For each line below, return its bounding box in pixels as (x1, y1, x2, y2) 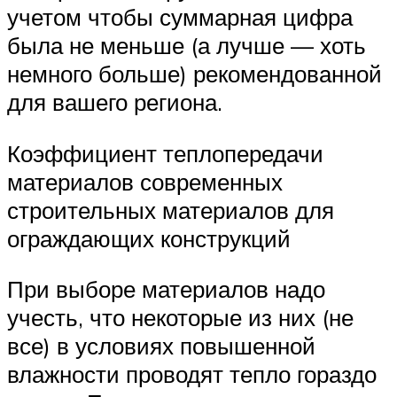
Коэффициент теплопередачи (7, 138, 323, 167)
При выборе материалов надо (7, 275, 325, 304)
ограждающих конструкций (7, 223, 291, 253)
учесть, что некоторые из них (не (7, 303, 354, 332)
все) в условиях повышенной (7, 331, 315, 361)
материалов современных (7, 167, 283, 196)
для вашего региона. (7, 88, 222, 117)
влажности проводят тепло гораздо (7, 360, 377, 389)
